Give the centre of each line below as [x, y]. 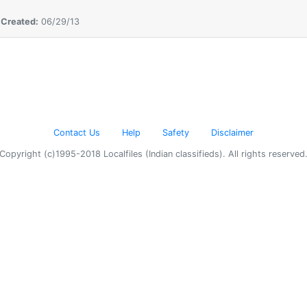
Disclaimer [232, 133]
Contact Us [77, 133]
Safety [176, 133]
